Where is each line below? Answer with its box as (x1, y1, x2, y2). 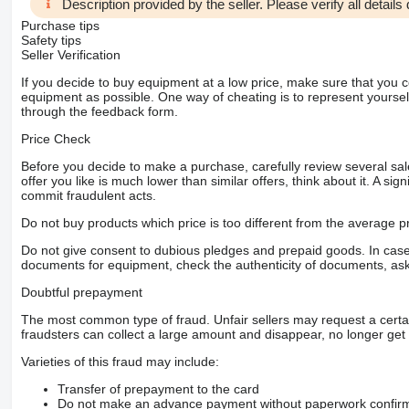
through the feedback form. (20, 103, 178, 119)
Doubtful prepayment (20, 284, 142, 299)
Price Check (20, 131, 90, 146)
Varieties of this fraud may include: (20, 353, 219, 369)
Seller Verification (20, 47, 121, 62)
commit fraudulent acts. (20, 187, 156, 203)
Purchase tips (20, 17, 100, 33)
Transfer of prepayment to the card (57, 381, 259, 396)
